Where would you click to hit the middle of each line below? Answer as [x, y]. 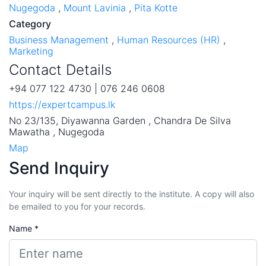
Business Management [59, 39]
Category [30, 23]
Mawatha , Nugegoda [57, 132]
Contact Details [60, 69]
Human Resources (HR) [169, 39]
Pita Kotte [156, 7]
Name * [24, 228]
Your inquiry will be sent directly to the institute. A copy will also [132, 194]
